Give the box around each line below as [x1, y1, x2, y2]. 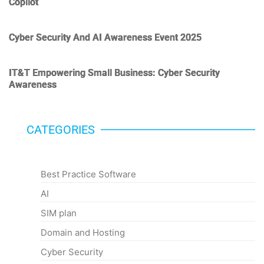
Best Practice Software [41, 168, 136, 180]
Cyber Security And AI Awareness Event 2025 [9, 31, 202, 43]
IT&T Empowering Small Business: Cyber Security [9, 67, 220, 78]
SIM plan [41, 207, 77, 219]
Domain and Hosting [41, 226, 125, 238]
